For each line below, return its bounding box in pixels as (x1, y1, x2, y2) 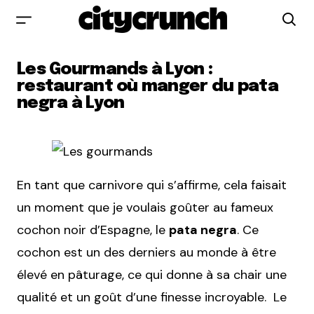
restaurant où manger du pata (17, 78, 278, 95)
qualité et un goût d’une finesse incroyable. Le (17, 289, 287, 306)
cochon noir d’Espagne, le (17, 221, 169, 238)
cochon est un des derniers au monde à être (17, 244, 276, 261)
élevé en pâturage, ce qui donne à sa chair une (17, 266, 287, 283)
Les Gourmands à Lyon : (17, 61, 213, 78)
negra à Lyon (17, 95, 125, 112)
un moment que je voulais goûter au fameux (17, 199, 273, 216)
